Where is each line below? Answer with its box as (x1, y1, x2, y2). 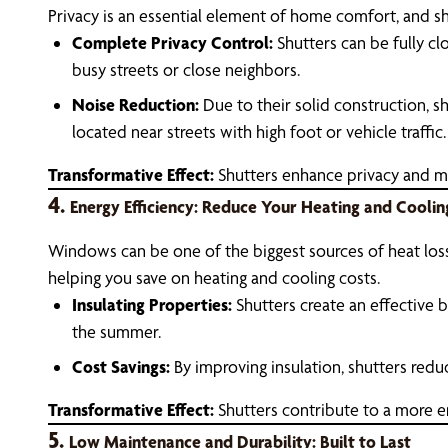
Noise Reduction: (72, 94, 199, 115)
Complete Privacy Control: (72, 32, 273, 53)
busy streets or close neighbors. (72, 59, 300, 80)
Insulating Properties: (72, 294, 232, 315)
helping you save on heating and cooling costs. (48, 267, 380, 288)
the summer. (72, 321, 161, 342)
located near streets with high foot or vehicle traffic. (72, 121, 446, 142)
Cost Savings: (72, 356, 170, 377)
